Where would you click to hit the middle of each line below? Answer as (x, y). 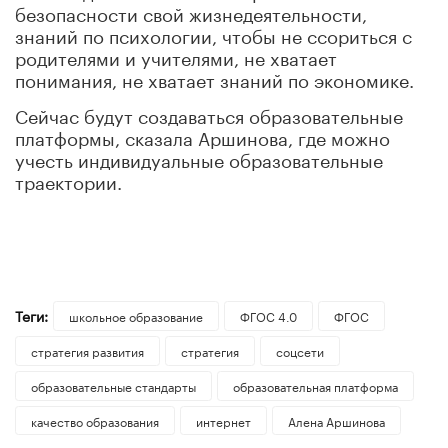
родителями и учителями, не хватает (176, 55)
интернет (223, 420)
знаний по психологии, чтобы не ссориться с (213, 33)
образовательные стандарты (113, 385)
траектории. (68, 179)
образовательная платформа (315, 385)
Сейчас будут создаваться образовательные (209, 113)
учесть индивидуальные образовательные (199, 157)
